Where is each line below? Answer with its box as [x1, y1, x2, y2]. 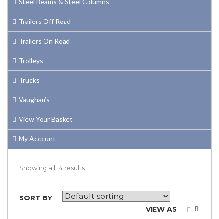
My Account [19, 134, 56, 143]
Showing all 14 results [19, 163, 85, 172]
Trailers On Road [19, 36, 70, 45]
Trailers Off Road [19, 17, 71, 25]
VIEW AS [146, 204, 177, 214]
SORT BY [19, 193, 52, 202]
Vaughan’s [19, 95, 50, 104]
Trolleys [19, 56, 43, 65]
